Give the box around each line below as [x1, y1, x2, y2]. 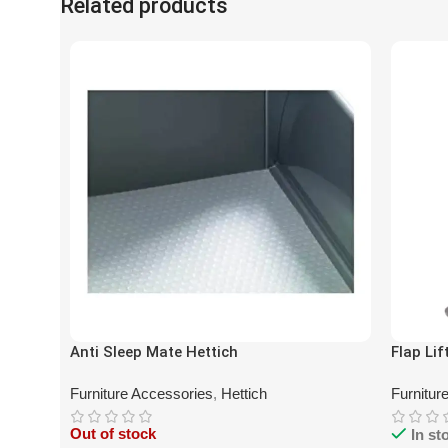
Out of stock [70, 425, 156, 443]
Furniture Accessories [70, 385, 213, 403]
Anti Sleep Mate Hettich [70, 343, 238, 362]
